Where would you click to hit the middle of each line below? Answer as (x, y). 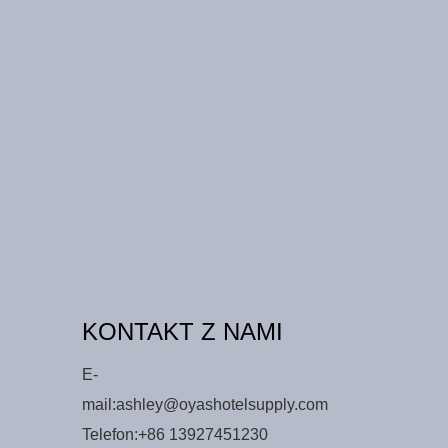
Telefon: (109, 435)
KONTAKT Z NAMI (182, 332)
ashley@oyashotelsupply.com (221, 405)
